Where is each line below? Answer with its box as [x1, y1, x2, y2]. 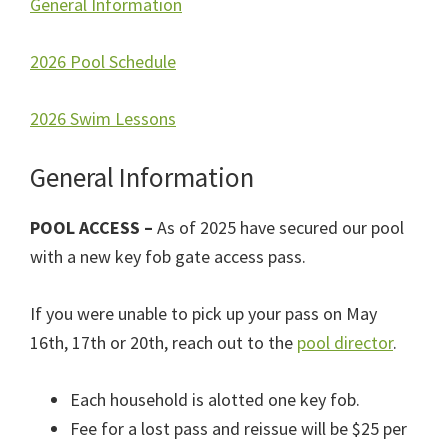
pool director [297, 330, 393, 354]
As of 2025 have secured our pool [157, 215, 404, 239]
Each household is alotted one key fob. [70, 387, 360, 411]
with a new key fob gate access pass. [30, 244, 306, 268]
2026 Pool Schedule [30, 49, 176, 73]
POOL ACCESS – [30, 215, 157, 239]
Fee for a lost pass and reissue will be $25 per [70, 416, 407, 440]
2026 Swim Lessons [30, 106, 176, 130]
